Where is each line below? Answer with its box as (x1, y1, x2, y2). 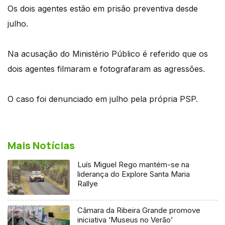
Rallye (77, 178, 98, 188)
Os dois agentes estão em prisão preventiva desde (8, 3, 198, 14)
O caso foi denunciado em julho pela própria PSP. (8, 93, 198, 104)
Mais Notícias (8, 138, 75, 152)
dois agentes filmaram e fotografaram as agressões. (8, 63, 205, 74)
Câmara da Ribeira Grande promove (77, 205, 201, 215)
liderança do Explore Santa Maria (77, 169, 190, 179)
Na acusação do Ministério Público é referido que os (8, 48, 208, 59)
